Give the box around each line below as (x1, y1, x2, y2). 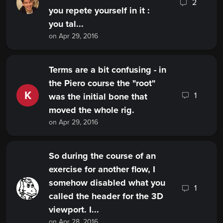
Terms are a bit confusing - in (49, 64, 166, 76)
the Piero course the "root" (49, 78, 155, 89)
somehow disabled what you (49, 177, 165, 189)
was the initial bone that (49, 91, 147, 103)
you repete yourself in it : (49, 5, 150, 16)
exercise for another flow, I (49, 164, 155, 175)
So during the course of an (49, 150, 156, 162)
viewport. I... (49, 204, 99, 216)
